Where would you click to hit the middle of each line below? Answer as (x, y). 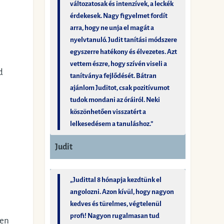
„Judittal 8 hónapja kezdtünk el (116, 180)
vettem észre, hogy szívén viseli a (119, 64)
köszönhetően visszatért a (108, 112)
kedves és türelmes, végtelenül (116, 204)
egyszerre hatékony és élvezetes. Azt (124, 52)
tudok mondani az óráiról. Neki (115, 100)
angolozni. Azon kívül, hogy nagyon (122, 192)
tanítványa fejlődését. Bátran (113, 76)
